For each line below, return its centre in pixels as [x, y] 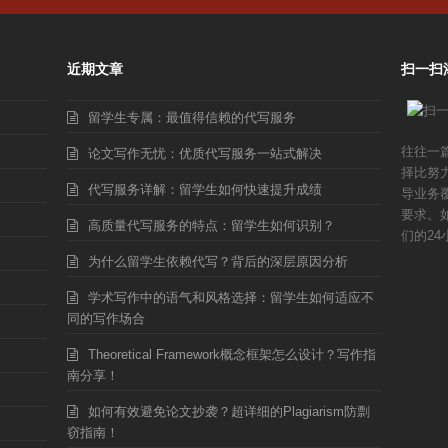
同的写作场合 [106, 319]
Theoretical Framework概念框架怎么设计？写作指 [232, 355]
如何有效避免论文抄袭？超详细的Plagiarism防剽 [229, 412]
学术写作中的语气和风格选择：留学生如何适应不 [231, 298]
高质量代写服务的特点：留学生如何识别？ [212, 226]
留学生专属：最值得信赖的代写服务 [192, 118]
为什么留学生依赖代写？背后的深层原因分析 [218, 262]
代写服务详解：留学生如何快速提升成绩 [205, 190]
